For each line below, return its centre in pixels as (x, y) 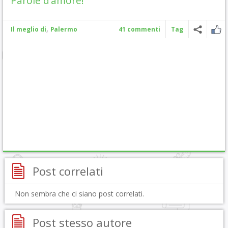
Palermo (64, 29)
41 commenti (139, 29)
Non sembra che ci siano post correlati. (79, 194)
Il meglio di (28, 29)
